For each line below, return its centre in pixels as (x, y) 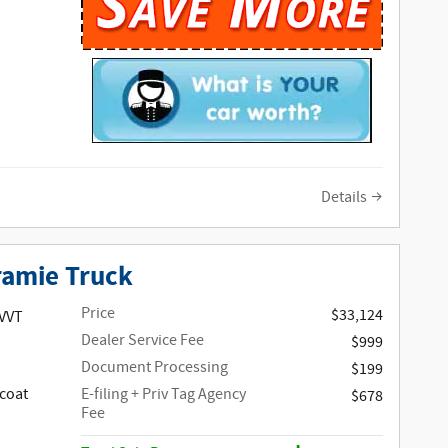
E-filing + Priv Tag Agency (164, 395)
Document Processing (155, 368)
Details (344, 197)
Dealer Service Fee (143, 341)
